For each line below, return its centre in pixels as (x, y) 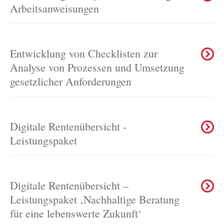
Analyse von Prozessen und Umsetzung (97, 67)
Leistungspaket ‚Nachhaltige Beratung (95, 199)
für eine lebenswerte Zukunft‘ (76, 213)
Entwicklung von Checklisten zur (84, 53)
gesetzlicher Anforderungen (71, 81)
